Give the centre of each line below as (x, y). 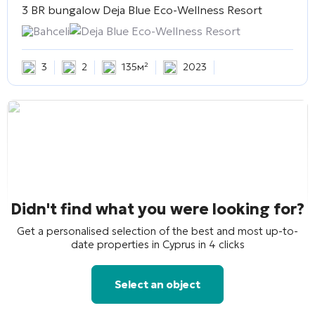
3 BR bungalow (61, 9)
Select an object (157, 284)
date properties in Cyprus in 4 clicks (157, 244)
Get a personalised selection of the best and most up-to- (157, 231)
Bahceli (51, 31)
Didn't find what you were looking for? (157, 209)
